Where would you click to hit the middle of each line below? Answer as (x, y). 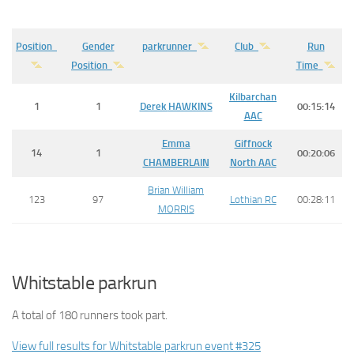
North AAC (253, 163)
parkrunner (167, 47)
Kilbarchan (253, 97)
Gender (98, 47)
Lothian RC (253, 200)
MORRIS (176, 209)
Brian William (176, 190)
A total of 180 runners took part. (90, 316)
